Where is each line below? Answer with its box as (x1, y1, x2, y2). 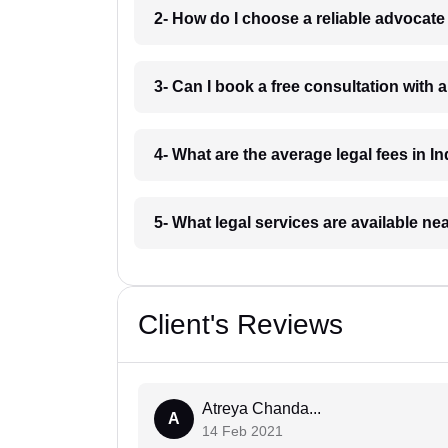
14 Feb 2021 (202, 423, 283, 440)
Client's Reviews (138, 309, 343, 341)
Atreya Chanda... (202, 400, 321, 418)
